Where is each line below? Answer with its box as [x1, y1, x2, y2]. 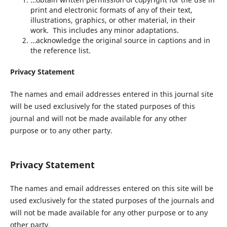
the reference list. [30, 45, 91, 55]
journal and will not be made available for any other [10, 113, 187, 123]
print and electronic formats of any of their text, [30, 5, 193, 15]
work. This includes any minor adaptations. [30, 25, 179, 35]
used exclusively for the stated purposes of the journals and [10, 195, 214, 205]
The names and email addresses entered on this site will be [10, 183, 213, 193]
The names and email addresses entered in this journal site [10, 89, 213, 99]
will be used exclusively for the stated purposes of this [10, 101, 195, 111]
